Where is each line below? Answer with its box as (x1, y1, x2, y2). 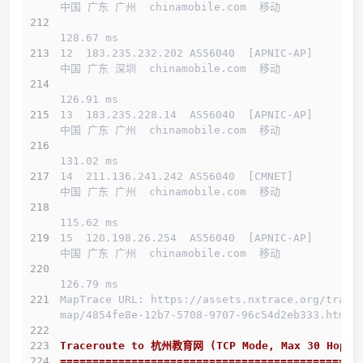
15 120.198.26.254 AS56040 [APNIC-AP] (60, 232, 313, 245)
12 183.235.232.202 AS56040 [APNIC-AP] (60, 47, 313, 60)
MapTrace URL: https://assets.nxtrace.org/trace (60, 293, 358, 306)
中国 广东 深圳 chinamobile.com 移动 (60, 62, 280, 75)
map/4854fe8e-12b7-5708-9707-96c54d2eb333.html (60, 309, 352, 322)
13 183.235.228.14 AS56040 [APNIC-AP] (60, 109, 313, 122)
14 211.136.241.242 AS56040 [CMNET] (60, 170, 293, 183)
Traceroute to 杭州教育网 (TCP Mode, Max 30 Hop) (60, 340, 352, 352)
